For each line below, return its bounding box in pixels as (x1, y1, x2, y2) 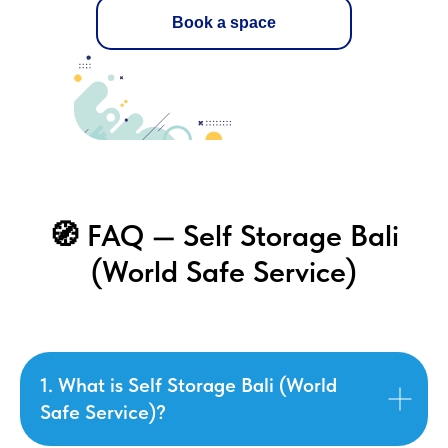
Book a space (172, 13, 276, 31)
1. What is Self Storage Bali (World (40, 373, 337, 397)
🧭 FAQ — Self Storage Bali (49, 217, 399, 253)
